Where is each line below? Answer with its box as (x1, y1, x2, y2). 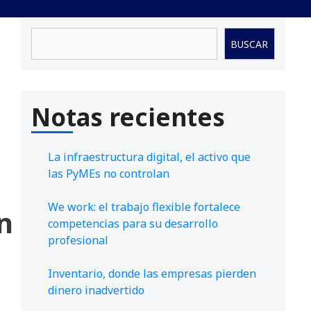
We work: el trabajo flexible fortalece (48, 199, 240, 215)
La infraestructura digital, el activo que (48, 149, 251, 165)
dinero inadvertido (48, 283, 144, 299)
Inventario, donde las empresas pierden (48, 266, 256, 282)
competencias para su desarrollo (48, 216, 218, 232)
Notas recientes (31, 101, 225, 134)
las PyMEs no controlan (48, 166, 169, 182)
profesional (48, 233, 108, 249)
